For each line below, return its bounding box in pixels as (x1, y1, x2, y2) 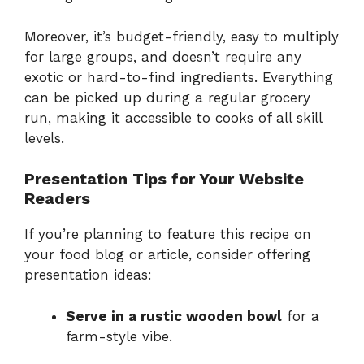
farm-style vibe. (66, 327, 172, 344)
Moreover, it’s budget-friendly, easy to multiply (24, 28, 339, 45)
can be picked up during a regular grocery (24, 89, 310, 106)
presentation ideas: (24, 266, 152, 284)
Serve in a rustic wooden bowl (66, 307, 282, 324)
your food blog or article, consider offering (24, 246, 310, 263)
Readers (24, 188, 90, 209)
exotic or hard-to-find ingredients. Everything (24, 68, 333, 85)
